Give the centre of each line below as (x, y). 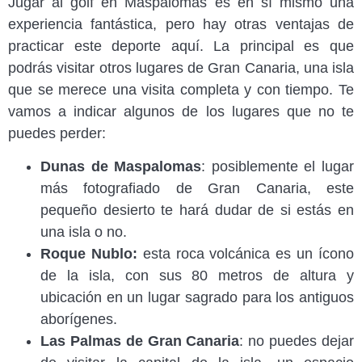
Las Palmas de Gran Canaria (140, 341)
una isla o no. (86, 232)
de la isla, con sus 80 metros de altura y (197, 276)
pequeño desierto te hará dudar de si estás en (197, 210)
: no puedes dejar (297, 341)
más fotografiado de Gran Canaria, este (197, 189)
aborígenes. (79, 320)
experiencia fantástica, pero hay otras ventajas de (181, 24)
